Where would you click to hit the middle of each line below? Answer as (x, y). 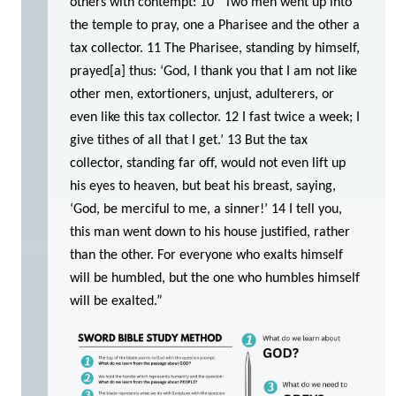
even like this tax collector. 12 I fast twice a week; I (215, 117)
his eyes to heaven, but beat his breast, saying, (203, 186)
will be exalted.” (116, 301)
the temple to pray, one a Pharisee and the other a (215, 25)
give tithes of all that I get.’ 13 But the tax (189, 140)
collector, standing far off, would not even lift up (208, 163)
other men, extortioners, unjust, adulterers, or (202, 94)
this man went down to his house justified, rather (210, 232)
